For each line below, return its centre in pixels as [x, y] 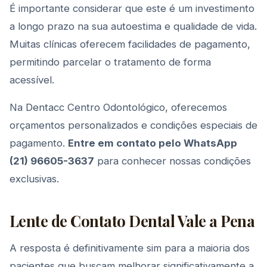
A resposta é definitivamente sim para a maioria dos [130, 248]
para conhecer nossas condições [173, 161]
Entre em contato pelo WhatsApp [153, 143]
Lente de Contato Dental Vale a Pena [132, 221]
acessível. [32, 80]
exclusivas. [34, 179]
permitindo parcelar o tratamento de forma [110, 62]
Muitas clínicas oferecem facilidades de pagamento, [130, 44]
